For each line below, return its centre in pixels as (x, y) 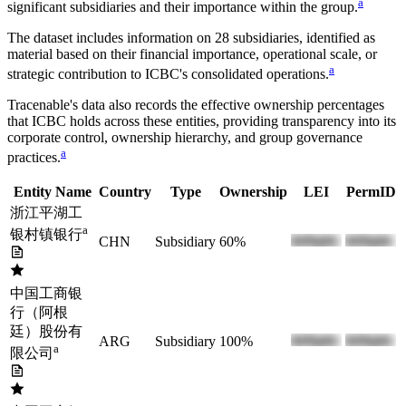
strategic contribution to (76, 74)
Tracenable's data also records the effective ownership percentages (196, 105)
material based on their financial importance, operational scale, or (192, 54)
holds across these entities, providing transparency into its (231, 121)
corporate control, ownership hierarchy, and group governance (185, 138)
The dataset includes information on (109, 38)
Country (125, 191)
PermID (371, 191)
